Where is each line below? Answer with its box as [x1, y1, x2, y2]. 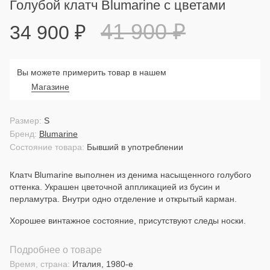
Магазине [31, 82, 69, 92]
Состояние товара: [10, 142, 84, 152]
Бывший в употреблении [87, 142, 183, 152]
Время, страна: [10, 259, 70, 269]
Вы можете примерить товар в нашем [17, 67, 166, 77]
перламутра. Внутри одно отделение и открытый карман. [10, 194, 237, 204]
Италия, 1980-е [72, 259, 133, 269]
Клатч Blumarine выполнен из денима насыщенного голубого [10, 170, 251, 180]
